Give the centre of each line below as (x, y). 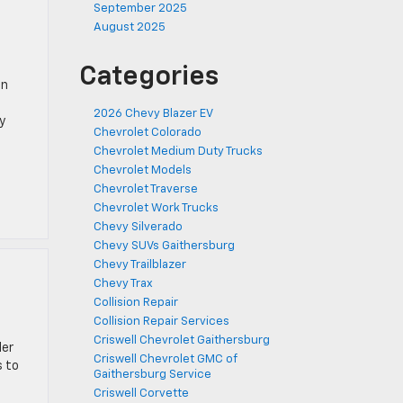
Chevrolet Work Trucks (156, 208)
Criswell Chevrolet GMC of (165, 359)
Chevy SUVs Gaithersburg (164, 246)
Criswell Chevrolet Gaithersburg (181, 340)
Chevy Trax (123, 284)
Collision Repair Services (161, 322)
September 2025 (140, 9)
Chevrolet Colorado (147, 133)
